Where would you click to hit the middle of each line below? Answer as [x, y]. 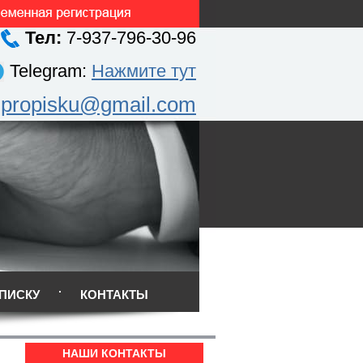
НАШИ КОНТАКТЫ [114, 353]
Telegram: [51, 71]
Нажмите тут [144, 71]
